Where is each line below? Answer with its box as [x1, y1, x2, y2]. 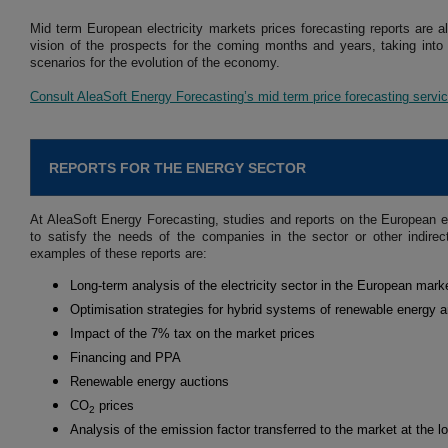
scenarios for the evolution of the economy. [30, 55, 280, 71]
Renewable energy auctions [70, 374, 229, 390]
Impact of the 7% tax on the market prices [70, 326, 315, 342]
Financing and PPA [70, 350, 181, 366]
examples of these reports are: [30, 246, 207, 262]
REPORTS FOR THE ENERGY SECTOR [49, 160, 306, 177]
